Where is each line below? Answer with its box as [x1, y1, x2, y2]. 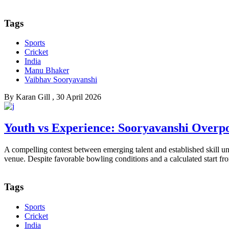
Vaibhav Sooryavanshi [25, 75, 97, 84]
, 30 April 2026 [52, 93, 101, 102]
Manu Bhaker [25, 66, 69, 75]
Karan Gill [16, 93, 50, 102]
